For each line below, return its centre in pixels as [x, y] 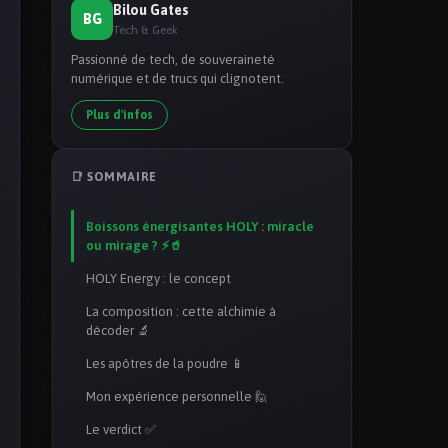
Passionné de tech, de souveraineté [173, 60]
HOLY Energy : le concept [158, 279]
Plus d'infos [119, 115]
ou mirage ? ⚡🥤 [134, 246]
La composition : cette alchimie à [181, 312]
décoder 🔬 [118, 331]
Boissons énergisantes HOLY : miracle [200, 227]
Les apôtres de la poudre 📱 [165, 364]
